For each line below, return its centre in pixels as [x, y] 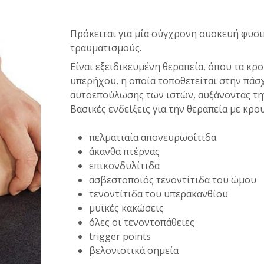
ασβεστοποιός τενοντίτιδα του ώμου [173, 180]
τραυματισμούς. [106, 48]
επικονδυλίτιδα [124, 166]
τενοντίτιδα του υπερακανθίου [159, 194]
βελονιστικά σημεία [134, 250]
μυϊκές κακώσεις [126, 208]
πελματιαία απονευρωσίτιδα [153, 137]
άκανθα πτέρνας [124, 151]
